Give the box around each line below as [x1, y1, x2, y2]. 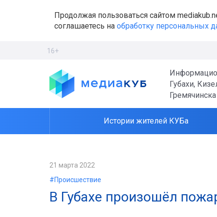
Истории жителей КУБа [104, 116, 188, 125]
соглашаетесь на [54, 21, 117, 31]
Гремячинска [170, 90, 216, 100]
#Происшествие [49, 176, 101, 184]
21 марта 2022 [49, 161, 95, 169]
